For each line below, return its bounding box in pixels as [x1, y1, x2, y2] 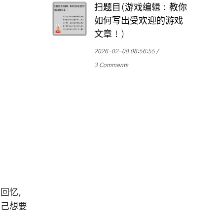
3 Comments [94, 62, 128, 69]
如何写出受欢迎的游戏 [94, 17, 183, 26]
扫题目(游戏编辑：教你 [94, 3, 187, 13]
